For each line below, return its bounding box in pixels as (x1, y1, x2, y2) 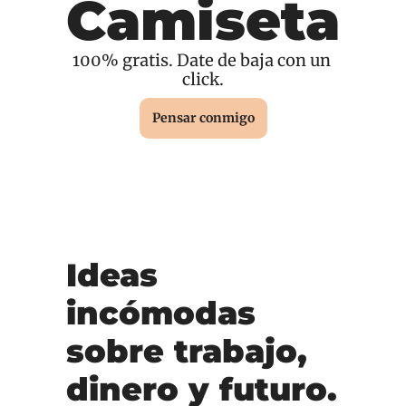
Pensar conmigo (151, 110, 255, 127)
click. (182, 69, 224, 91)
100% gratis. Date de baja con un (72, 50, 331, 72)
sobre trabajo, (66, 332, 307, 372)
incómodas (66, 294, 256, 333)
